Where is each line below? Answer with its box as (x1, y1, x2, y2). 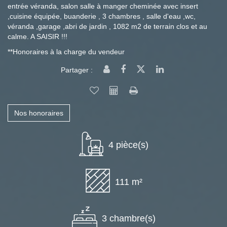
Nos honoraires (14, 109, 63, 117)
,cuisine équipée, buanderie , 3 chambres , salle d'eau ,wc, (8, 12, 196, 20)
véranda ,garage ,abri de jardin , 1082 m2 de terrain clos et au (8, 22, 207, 30)
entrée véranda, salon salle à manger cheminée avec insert (8, 2, 198, 10)
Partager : (61, 66, 93, 74)
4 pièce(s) (108, 139, 148, 150)
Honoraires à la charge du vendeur (13, 48, 125, 56)
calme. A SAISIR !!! (8, 32, 67, 41)
